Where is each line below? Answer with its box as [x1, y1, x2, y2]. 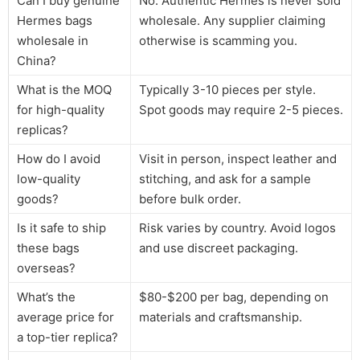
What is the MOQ [17, 81, 112, 97]
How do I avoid [17, 150, 100, 166]
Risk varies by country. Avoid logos [139, 219, 336, 235]
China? [17, 52, 56, 68]
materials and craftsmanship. [139, 309, 302, 325]
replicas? [17, 121, 68, 137]
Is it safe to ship [17, 219, 106, 235]
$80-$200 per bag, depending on [139, 288, 329, 305]
